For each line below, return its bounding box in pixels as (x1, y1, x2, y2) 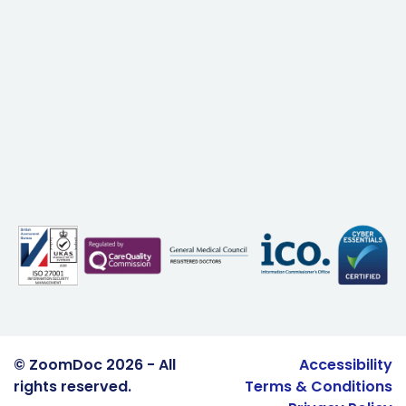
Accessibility (299, 354, 392, 376)
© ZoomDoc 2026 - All (14, 354, 176, 376)
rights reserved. (14, 376, 131, 398)
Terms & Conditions (245, 376, 392, 398)
